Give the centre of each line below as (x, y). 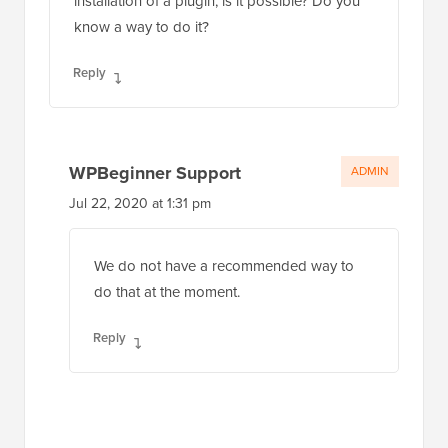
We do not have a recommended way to (224, 265)
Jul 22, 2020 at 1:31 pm (140, 203)
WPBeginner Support (155, 172)
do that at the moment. (167, 291)
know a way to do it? (141, 26)
